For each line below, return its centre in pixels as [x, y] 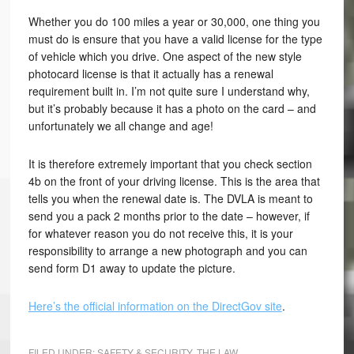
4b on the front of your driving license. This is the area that [174, 181]
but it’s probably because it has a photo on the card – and [172, 108]
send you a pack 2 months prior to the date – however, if [169, 216]
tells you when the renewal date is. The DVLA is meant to [170, 198]
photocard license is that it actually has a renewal [151, 73]
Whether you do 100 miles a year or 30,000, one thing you [174, 21]
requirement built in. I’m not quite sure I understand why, [169, 91]
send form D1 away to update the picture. [132, 268]
